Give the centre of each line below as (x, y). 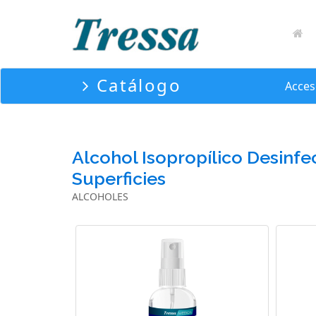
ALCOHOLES (100, 196)
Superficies (119, 178)
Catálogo (136, 85)
